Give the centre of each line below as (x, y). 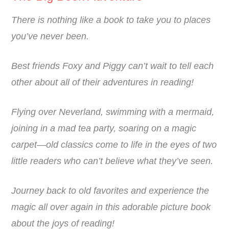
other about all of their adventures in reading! (103, 83)
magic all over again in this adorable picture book (111, 207)
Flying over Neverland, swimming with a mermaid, (113, 112)
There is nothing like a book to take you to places (111, 20)
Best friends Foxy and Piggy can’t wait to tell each (113, 66)
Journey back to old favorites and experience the (110, 191)
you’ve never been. (50, 37)
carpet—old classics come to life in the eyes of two (114, 145)
